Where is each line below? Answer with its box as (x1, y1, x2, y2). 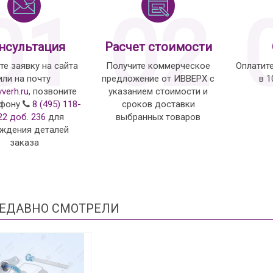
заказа (9, 136, 39, 148)
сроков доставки (121, 98, 195, 110)
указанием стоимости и (108, 85, 208, 97)
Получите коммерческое (106, 60, 211, 71)
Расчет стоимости (104, 39, 212, 54)
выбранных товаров (116, 111, 201, 122)
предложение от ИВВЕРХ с (102, 73, 215, 84)
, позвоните (29, 85, 77, 97)
